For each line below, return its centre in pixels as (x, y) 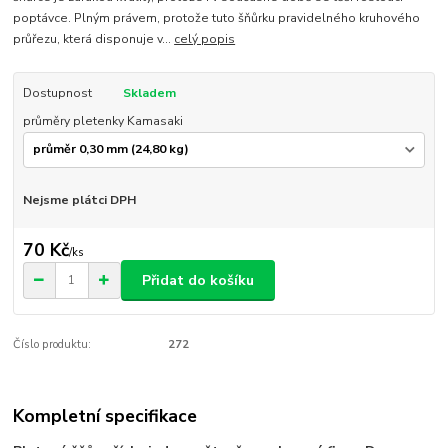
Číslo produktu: (52, 345)
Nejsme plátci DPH (79, 199)
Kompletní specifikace (105, 415)
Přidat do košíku (198, 280)
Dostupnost (57, 93)
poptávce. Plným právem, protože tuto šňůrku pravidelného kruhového (217, 18)
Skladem (149, 93)
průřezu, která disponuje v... (94, 39)
